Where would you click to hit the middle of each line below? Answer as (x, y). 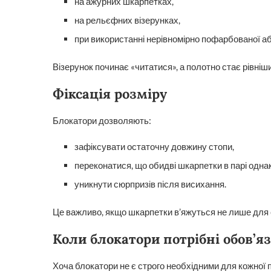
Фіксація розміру (110, 94)
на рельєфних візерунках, (127, 20)
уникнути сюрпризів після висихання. (150, 184)
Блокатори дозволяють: (102, 120)
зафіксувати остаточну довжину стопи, (154, 146)
